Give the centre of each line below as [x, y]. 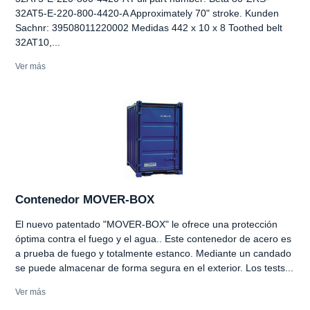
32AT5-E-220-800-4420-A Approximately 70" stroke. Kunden [147, 13]
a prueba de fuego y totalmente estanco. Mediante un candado [153, 253]
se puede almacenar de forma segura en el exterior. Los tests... [154, 267]
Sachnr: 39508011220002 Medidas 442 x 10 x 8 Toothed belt [149, 27]
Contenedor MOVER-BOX [85, 199]
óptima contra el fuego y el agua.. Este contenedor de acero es [153, 238]
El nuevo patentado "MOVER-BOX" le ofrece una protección [146, 224]
